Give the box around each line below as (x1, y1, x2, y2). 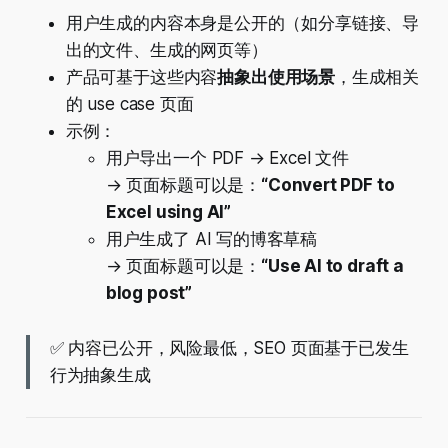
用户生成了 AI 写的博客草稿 (105, 229, 318, 250)
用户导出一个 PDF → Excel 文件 (105, 148, 350, 169)
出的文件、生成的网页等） (65, 40, 268, 61)
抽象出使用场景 (217, 67, 335, 88)
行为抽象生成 (49, 365, 151, 386)
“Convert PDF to (261, 175, 395, 196)
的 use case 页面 (65, 94, 194, 115)
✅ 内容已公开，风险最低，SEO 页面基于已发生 (49, 338, 409, 359)
